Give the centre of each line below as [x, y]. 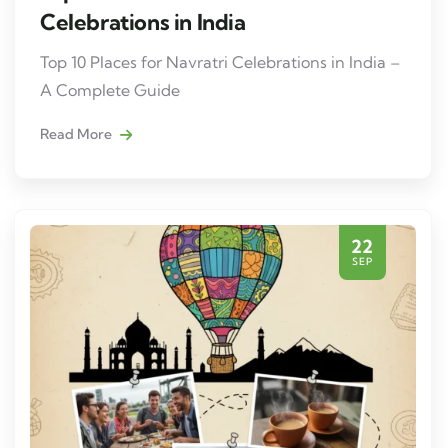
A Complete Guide [112, 89]
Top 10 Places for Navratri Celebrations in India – [220, 61]
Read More [77, 133]
